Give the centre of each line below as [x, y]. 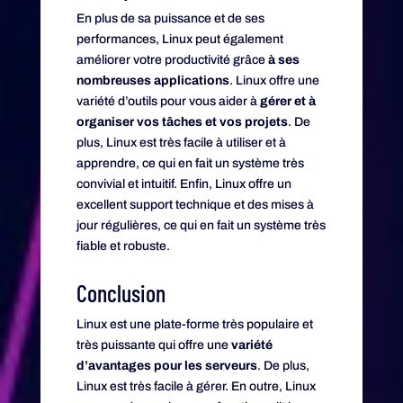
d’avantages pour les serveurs [166, 365]
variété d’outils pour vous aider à [166, 101]
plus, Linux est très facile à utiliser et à [181, 142]
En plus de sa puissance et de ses [170, 18]
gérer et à [286, 101]
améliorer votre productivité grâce [170, 59]
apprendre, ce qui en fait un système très [190, 163]
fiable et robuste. [123, 246]
